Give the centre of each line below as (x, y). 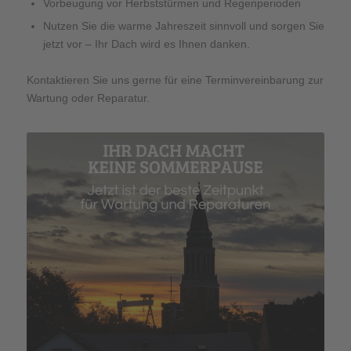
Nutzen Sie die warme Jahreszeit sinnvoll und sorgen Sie (183, 26)
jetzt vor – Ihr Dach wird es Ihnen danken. (146, 44)
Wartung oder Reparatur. (88, 98)
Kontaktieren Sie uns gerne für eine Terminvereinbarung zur (175, 80)
